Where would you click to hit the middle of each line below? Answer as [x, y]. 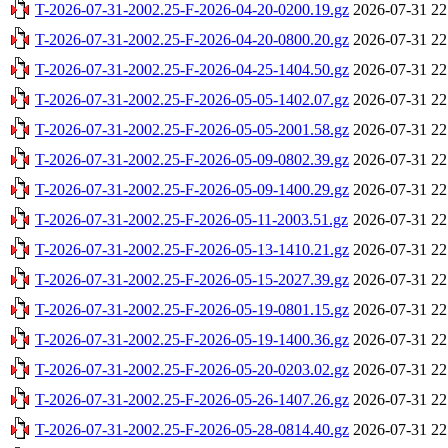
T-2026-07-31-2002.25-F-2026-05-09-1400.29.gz [192, 189]
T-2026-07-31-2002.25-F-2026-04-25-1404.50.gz [192, 69]
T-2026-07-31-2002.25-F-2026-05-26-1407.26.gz [192, 399]
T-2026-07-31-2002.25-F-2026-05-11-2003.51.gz [191, 219]
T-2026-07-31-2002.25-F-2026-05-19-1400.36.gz [192, 339]
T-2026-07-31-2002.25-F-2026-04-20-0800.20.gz [192, 39]
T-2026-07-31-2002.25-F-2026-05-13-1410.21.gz [192, 249]
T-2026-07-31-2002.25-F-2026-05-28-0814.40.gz [192, 429]
